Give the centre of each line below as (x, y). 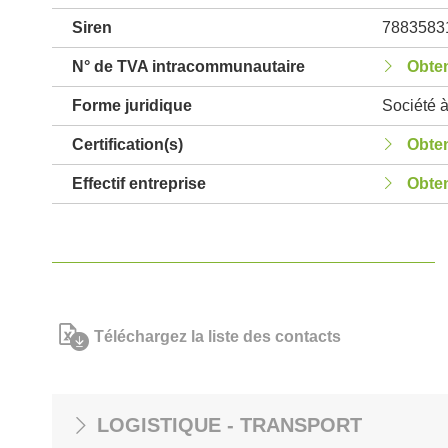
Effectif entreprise (139, 183)
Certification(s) (127, 144)
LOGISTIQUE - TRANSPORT (229, 425)
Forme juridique (132, 105)
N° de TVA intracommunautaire (188, 66)
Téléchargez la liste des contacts (217, 336)
